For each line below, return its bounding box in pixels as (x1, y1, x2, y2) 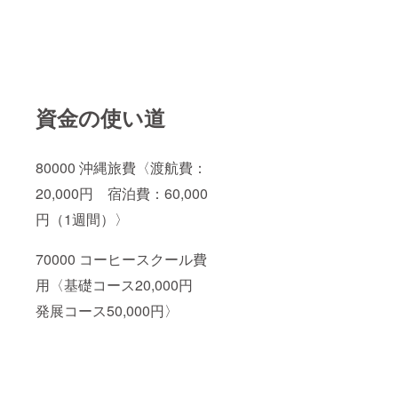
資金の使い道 (36, 101, 165, 132)
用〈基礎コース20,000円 (36, 274, 207, 295)
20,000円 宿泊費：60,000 (36, 182, 208, 203)
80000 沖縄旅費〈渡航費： (36, 156, 207, 178)
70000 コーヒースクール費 (36, 248, 207, 269)
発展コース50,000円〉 (36, 299, 179, 321)
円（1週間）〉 (36, 208, 129, 229)
